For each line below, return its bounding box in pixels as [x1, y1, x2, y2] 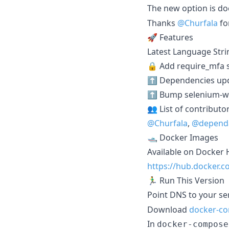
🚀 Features [147, 31, 193, 43]
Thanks [147, 17, 177, 29]
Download [147, 203, 189, 215]
